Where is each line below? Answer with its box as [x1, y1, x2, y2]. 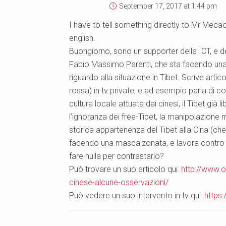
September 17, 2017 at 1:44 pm [119, 2, 217, 10]
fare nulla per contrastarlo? [69, 151, 164, 161]
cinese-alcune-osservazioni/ [69, 177, 168, 187]
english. [69, 33, 95, 43]
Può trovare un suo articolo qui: [69, 164, 181, 174]
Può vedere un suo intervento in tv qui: [69, 190, 204, 200]
